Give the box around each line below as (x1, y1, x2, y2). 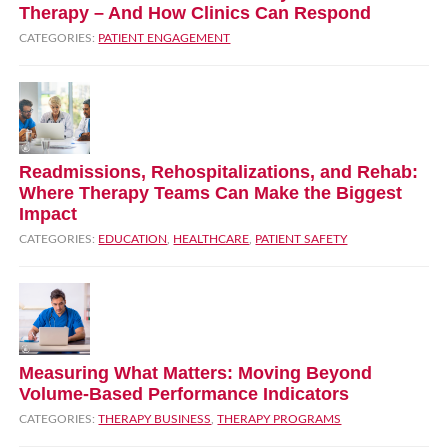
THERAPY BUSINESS (98, 413, 212, 426)
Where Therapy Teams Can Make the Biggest (19, 182, 403, 203)
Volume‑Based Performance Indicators (19, 383, 350, 404)
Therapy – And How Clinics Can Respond (19, 2, 372, 23)
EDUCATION (98, 233, 168, 246)
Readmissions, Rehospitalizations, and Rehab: (19, 161, 419, 182)
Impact (19, 203, 78, 224)
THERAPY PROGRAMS (217, 413, 342, 426)
